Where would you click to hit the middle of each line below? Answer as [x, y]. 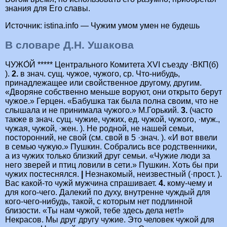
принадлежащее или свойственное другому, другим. [103, 83]
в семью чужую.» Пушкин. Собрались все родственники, [111, 146]
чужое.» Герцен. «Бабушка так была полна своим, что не [112, 101]
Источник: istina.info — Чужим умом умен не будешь [102, 26]
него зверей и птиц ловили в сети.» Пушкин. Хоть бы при [112, 165]
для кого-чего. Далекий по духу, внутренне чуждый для [108, 192]
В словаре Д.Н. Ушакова [69, 45]
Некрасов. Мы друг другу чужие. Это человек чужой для [110, 219]
